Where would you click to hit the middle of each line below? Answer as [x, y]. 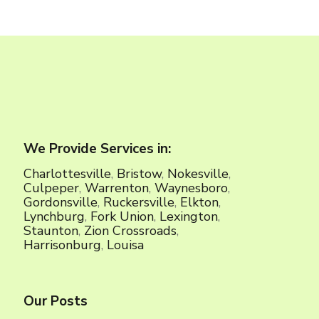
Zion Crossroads [130, 230]
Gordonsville [61, 202]
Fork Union [122, 216]
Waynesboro [191, 188]
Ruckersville [139, 202]
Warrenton [117, 188]
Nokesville [198, 173]
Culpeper [51, 188]
